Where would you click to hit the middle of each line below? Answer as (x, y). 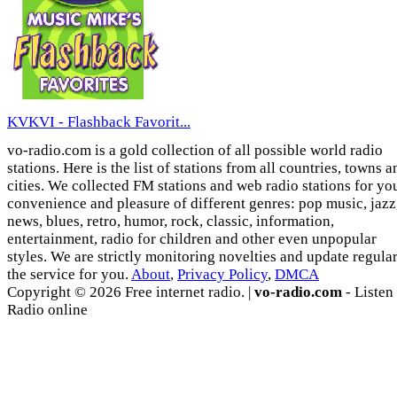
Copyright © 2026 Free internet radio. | (131, 292)
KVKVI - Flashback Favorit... (99, 122)
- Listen (368, 292)
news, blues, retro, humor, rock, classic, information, (171, 222)
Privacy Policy (222, 275)
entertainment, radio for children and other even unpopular (192, 239)
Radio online (47, 310)
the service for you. (69, 275)
